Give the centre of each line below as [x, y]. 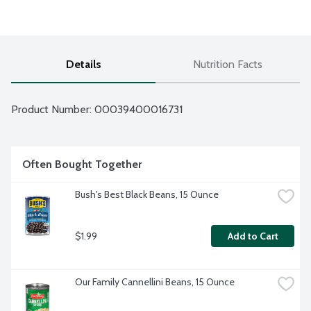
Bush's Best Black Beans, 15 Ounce [147, 195]
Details [83, 65]
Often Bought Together [82, 165]
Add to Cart [253, 236]
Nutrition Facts [228, 65]
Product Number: [53, 110]
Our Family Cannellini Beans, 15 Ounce [155, 282]
